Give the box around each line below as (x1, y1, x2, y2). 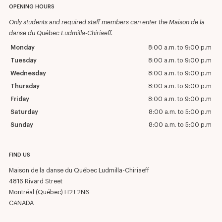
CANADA (9, 200, 34, 207)
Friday (10, 96, 29, 103)
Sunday (10, 122, 33, 128)
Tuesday (10, 57, 37, 64)
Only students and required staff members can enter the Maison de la (9, 19, 205, 26)
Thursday (10, 83, 40, 90)
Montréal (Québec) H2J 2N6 (9, 189, 89, 196)
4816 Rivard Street (9, 178, 62, 185)
